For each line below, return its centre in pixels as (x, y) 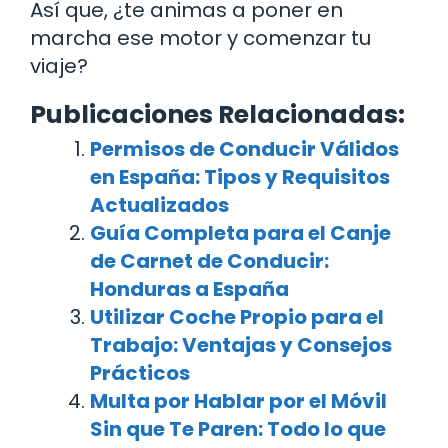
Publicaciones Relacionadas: (217, 114)
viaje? (59, 65)
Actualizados (159, 204)
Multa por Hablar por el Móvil (238, 400)
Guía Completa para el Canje (240, 232)
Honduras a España (189, 288)
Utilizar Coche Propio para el (237, 316)
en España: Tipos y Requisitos (240, 176)
